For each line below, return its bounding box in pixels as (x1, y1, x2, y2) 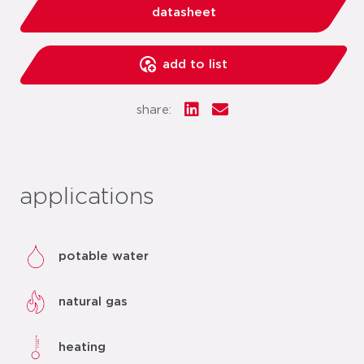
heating (58, 340, 106, 353)
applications (19, 186, 154, 209)
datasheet (151, 6, 216, 19)
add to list (162, 58, 227, 71)
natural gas (58, 295, 128, 308)
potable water (58, 249, 149, 262)
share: (136, 104, 171, 116)
